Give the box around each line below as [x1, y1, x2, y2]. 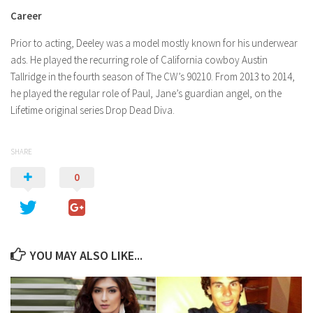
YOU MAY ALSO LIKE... [30, 247, 143, 263]
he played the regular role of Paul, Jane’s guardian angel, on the [10, 87, 282, 100]
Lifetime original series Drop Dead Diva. [10, 103, 175, 117]
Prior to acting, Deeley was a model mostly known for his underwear [10, 36, 298, 50]
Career [10, 9, 42, 22]
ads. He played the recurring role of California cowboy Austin [10, 53, 268, 66]
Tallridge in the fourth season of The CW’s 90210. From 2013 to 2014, [10, 70, 295, 83]
